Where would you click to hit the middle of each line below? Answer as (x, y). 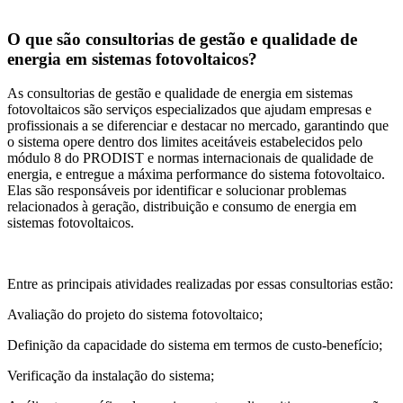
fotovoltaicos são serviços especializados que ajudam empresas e (189, 110)
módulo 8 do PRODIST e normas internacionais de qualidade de (190, 158)
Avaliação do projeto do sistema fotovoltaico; (135, 315)
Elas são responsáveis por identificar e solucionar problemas (177, 191)
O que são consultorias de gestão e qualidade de (182, 39)
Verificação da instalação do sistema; (111, 376)
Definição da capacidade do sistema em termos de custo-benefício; (195, 345)
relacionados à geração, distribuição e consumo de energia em (182, 207)
